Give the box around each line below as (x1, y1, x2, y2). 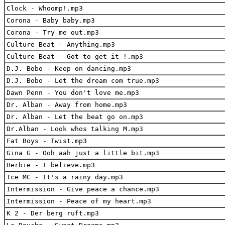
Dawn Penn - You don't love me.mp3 (7, 88, 139, 96)
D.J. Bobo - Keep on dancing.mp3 (7, 64, 131, 72)
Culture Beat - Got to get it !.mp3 (7, 52, 143, 60)
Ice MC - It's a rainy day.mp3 (7, 173, 123, 181)
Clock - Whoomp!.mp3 (7, 4, 83, 12)
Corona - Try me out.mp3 (7, 28, 99, 36)
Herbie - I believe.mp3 (7, 161, 95, 169)
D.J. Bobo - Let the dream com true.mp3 (7, 76, 159, 84)
